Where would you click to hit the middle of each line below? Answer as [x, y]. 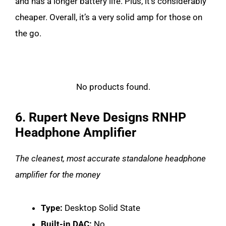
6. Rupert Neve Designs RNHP [101, 117]
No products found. [113, 87]
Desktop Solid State [102, 208]
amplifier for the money [58, 174]
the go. [29, 33]
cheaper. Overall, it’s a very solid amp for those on [109, 17]
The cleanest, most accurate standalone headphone [110, 158]
